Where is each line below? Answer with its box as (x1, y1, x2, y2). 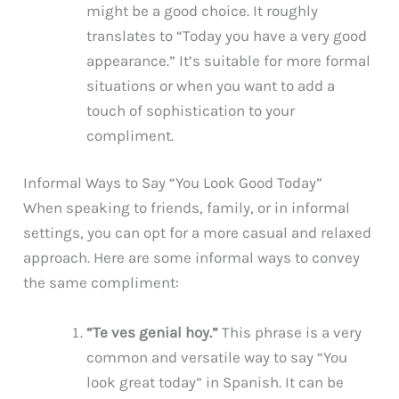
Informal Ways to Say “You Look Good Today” (23, 174, 323, 192)
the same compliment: (23, 273, 180, 292)
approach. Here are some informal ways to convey (23, 248, 361, 267)
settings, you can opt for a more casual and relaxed (23, 224, 372, 242)
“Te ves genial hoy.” (86, 322, 219, 341)
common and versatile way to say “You (86, 347, 348, 366)
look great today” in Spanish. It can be (86, 372, 345, 391)
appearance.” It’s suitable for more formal (86, 51, 371, 69)
